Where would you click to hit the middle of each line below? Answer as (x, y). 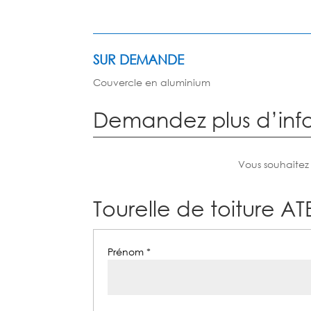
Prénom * (131, 252)
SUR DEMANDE (139, 59)
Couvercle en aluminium (152, 82)
